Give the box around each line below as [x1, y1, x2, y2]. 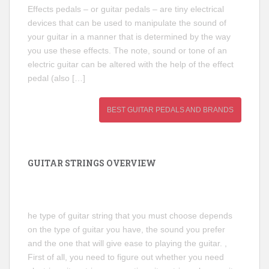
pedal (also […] [28, 73, 85, 83]
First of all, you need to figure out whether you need [28, 252, 224, 262]
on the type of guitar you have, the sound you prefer [28, 225, 225, 235]
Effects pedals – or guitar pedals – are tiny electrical [28, 4, 224, 14]
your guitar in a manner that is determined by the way [28, 32, 231, 42]
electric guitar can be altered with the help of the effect [28, 59, 234, 70]
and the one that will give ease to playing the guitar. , [28, 238, 227, 249]
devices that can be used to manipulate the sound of [28, 18, 226, 28]
